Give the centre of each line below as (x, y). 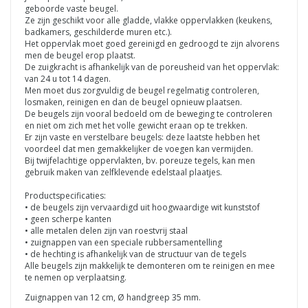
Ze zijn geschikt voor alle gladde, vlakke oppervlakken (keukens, (148, 20)
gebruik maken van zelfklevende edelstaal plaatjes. (123, 172)
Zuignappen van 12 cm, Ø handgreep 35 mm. (113, 297)
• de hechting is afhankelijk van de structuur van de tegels (135, 254)
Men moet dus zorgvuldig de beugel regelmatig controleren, (142, 90)
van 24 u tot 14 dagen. (69, 78)
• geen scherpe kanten (68, 219)
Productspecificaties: (65, 195)
